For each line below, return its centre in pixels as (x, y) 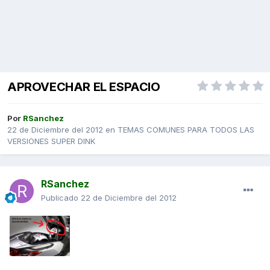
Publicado (61, 198)
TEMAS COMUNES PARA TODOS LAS (186, 130)
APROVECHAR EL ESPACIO (84, 87)
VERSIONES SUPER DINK (51, 141)
